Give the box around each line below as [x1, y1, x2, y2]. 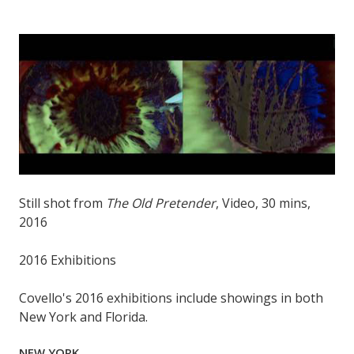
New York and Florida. [19, 308, 148, 326]
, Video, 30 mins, [216, 194, 311, 213]
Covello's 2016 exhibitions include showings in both [19, 289, 323, 307]
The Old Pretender [106, 194, 216, 213]
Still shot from [19, 194, 106, 213]
